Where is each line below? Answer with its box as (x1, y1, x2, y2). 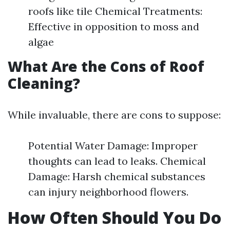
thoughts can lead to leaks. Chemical (28, 155, 206, 167)
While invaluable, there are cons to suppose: (8, 108, 221, 121)
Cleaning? (8, 73, 80, 93)
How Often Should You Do (8, 206, 221, 228)
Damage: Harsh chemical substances (28, 170, 205, 183)
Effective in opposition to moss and (28, 20, 199, 33)
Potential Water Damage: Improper (28, 139, 198, 152)
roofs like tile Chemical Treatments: (28, 5, 202, 17)
